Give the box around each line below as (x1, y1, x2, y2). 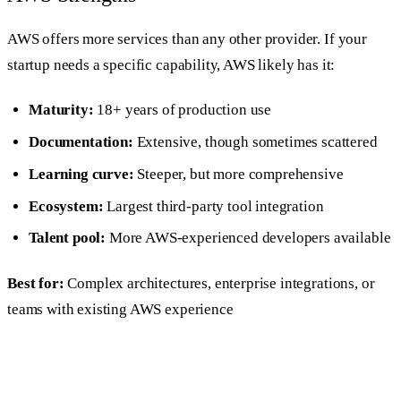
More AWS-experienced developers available (106, 229, 391, 247)
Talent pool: (29, 229, 107, 247)
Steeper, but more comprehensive (133, 165, 344, 183)
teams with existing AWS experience (7, 300, 234, 318)
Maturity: (29, 101, 94, 119)
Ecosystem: (29, 197, 104, 215)
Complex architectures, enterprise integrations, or (64, 274, 375, 292)
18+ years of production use (93, 101, 272, 119)
